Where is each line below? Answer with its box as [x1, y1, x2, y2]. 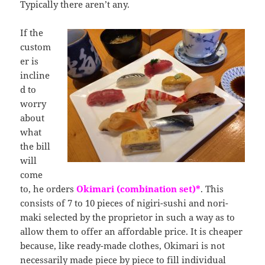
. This [201, 182, 224, 195]
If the [20, 26, 44, 38]
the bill [20, 140, 51, 152]
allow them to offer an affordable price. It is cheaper [20, 225, 243, 237]
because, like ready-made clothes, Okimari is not [20, 239, 225, 251]
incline [20, 69, 50, 81]
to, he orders [20, 182, 77, 195]
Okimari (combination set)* [76, 182, 201, 195]
